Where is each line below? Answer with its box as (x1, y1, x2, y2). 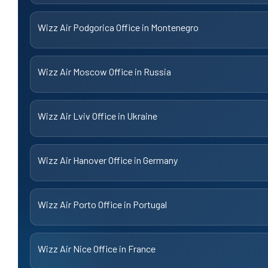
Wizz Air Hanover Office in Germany (38, 154, 178, 166)
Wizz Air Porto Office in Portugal (38, 198, 167, 210)
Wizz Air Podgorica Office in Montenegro (38, 21, 199, 33)
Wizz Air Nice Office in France (38, 242, 156, 254)
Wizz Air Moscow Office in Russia (38, 65, 171, 77)
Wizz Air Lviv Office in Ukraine (38, 109, 157, 121)
